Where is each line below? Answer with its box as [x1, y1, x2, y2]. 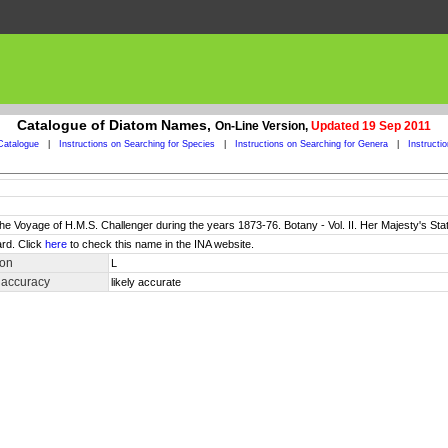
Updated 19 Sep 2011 [311, 119, 431, 133]
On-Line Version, [215, 119, 311, 133]
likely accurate [111, 276, 181, 288]
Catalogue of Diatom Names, [17, 117, 215, 133]
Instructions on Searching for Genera [234, 139, 388, 149]
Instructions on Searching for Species [58, 139, 215, 149]
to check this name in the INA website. [67, 238, 254, 250]
